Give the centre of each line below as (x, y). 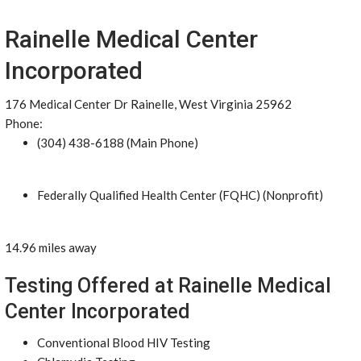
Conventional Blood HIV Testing (124, 342)
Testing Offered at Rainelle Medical (168, 286)
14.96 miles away (51, 247)
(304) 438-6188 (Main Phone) (118, 143)
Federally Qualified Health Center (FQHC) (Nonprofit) (180, 195)
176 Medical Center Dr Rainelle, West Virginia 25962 (148, 104)
